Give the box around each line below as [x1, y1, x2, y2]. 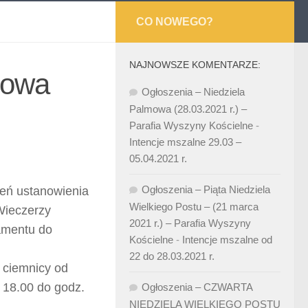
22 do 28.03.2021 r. [129, 250, 214, 262]
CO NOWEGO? [136, 16, 213, 27]
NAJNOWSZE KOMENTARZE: [129, 59, 261, 70]
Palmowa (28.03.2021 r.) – [129, 103, 247, 115]
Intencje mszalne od [182, 234, 272, 245]
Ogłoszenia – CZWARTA [142, 281, 252, 293]
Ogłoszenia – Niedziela [142, 86, 245, 98]
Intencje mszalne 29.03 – [129, 136, 241, 148]
